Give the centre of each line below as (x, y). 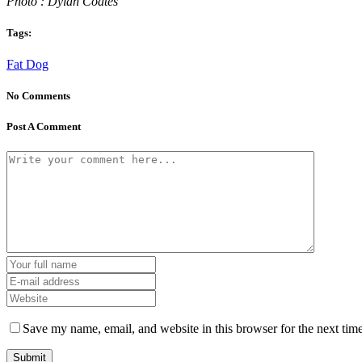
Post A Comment (44, 127)
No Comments (38, 96)
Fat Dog (27, 64)
